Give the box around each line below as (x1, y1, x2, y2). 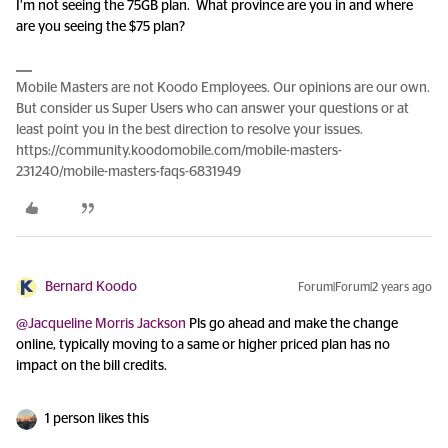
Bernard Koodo (45, 280, 137, 294)
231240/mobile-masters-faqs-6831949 (16, 165, 241, 179)
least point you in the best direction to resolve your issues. (16, 123, 363, 137)
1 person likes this (45, 412, 149, 426)
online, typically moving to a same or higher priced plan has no (16, 338, 390, 352)
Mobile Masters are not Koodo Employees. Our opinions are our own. (16, 81, 430, 95)
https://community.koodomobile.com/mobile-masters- (16, 144, 342, 158)
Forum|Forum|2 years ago (298, 281, 432, 293)
